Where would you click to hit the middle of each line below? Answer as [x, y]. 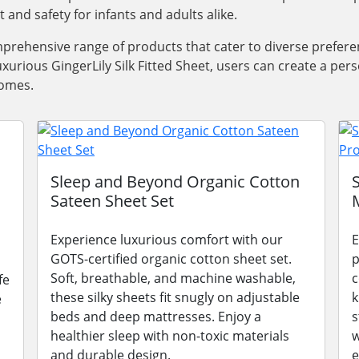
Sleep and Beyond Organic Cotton [175, 182]
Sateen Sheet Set [112, 201]
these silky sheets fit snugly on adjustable [175, 297]
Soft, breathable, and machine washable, [173, 278]
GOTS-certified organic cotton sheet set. [171, 259]
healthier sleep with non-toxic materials [170, 336]
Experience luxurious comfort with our [167, 240]
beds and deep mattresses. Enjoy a [156, 317]
